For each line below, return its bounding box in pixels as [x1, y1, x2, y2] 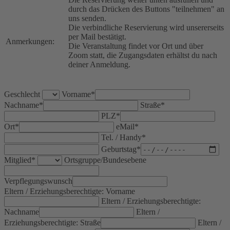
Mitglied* [4, 156, 35, 165]
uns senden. [68, 14, 106, 23]
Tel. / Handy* [101, 133, 146, 142]
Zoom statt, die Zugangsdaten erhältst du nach [68, 51, 217, 60]
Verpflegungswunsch [4, 177, 72, 186]
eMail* [116, 122, 139, 131]
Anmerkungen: [6, 37, 54, 46]
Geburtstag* [101, 144, 141, 154]
